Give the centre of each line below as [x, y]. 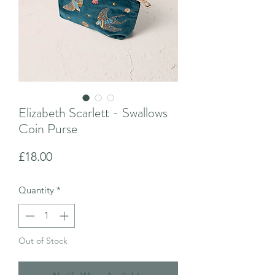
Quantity [36, 190]
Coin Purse [48, 129]
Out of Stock [43, 240]
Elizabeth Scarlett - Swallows [93, 113]
